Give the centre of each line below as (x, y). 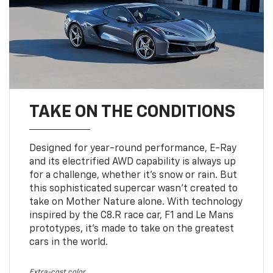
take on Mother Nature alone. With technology (136, 202)
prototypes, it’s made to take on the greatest (131, 229)
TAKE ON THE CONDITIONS (132, 112)
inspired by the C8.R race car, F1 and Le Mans (131, 215)
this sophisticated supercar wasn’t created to (133, 189)
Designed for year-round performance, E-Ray (133, 148)
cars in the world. (68, 242)
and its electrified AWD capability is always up (132, 162)
